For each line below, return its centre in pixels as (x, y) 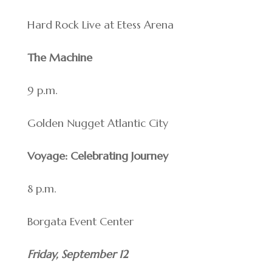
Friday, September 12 (77, 254)
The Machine (59, 58)
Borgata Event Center (80, 222)
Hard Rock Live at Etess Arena (100, 25)
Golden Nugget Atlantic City (97, 123)
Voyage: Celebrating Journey (97, 156)
